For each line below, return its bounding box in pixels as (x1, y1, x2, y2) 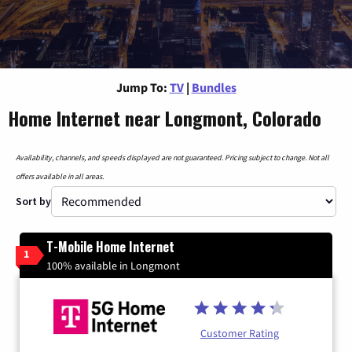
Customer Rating (200, 326, 279, 341)
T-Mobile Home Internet (46, 236, 174, 256)
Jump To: (115, 79, 167, 95)
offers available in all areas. (16, 170, 104, 181)
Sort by (16, 193, 51, 208)
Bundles (191, 79, 236, 95)
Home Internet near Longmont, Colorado (8, 103, 321, 132)
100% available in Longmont (46, 258, 180, 273)
